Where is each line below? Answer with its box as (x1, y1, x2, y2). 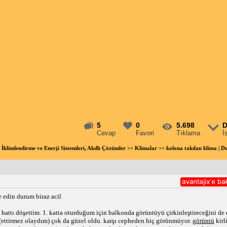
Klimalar (134, 145, 157, 151)
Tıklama (176, 129, 201, 137)
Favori (136, 129, 155, 137)
